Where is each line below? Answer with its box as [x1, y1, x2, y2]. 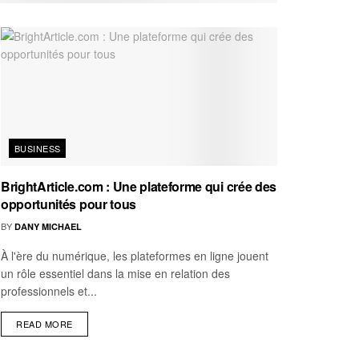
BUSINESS [14, 141, 61, 155]
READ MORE [16, 317, 73, 330]
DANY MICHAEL [14, 220, 82, 232]
